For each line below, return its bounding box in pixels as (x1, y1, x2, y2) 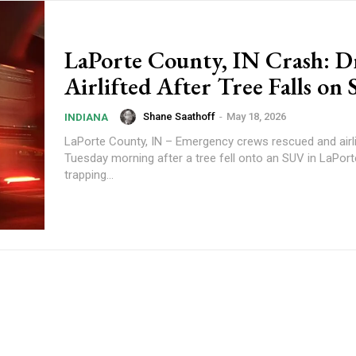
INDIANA (64, 111, 108, 123)
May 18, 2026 (226, 110, 286, 123)
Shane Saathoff (143, 110, 215, 123)
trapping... (64, 168, 114, 182)
